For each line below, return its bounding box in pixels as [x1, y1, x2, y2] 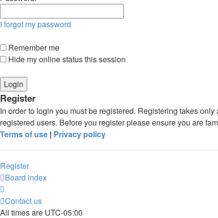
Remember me [6, 42, 59, 53]
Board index [5, 172, 47, 183]
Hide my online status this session [6, 54, 126, 65]
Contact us [5, 195, 42, 206]
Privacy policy [54, 128, 106, 140]
